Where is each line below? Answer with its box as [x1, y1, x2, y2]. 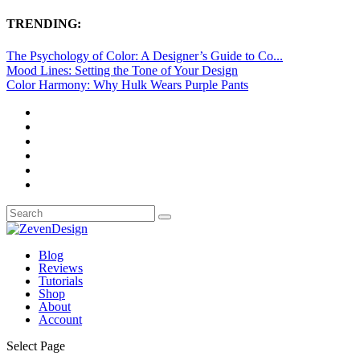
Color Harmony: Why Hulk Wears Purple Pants [6, 77, 248, 92]
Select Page [6, 338, 65, 353]
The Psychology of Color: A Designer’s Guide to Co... [6, 48, 283, 63]
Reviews [39, 260, 83, 275]
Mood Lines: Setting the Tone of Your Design [6, 63, 238, 77]
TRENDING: [6, 17, 81, 31]
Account [39, 312, 82, 326]
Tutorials [39, 273, 83, 288]
